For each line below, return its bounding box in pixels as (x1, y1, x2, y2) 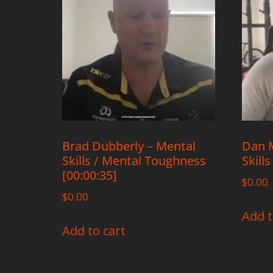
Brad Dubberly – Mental (62, 138, 196, 155)
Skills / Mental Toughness (62, 152, 206, 169)
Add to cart (62, 222, 126, 239)
